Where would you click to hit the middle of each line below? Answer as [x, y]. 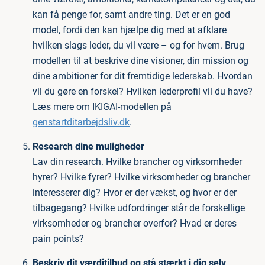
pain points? [58, 239]
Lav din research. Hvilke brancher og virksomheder [137, 162]
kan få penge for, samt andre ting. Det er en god [131, 14]
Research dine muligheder [88, 146]
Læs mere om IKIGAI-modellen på [102, 107]
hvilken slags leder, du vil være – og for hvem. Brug [138, 45]
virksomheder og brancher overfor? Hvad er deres [135, 223]
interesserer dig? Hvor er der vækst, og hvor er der [135, 193]
